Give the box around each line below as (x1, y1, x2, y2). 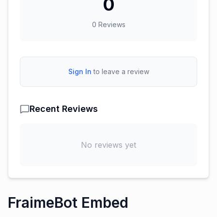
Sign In (68, 67, 92, 76)
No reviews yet (81, 140, 136, 150)
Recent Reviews (30, 104, 98, 114)
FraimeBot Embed (8, 194, 128, 211)
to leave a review (93, 67, 149, 76)
